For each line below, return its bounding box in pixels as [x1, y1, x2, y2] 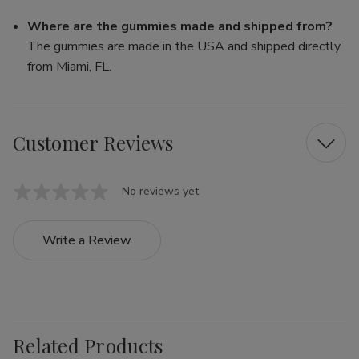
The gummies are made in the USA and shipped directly [27, 38, 341, 56]
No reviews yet [122, 184, 199, 200]
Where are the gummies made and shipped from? [27, 18, 333, 36]
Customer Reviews [13, 129, 173, 155]
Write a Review [42, 232, 131, 250]
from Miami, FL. [27, 58, 112, 76]
